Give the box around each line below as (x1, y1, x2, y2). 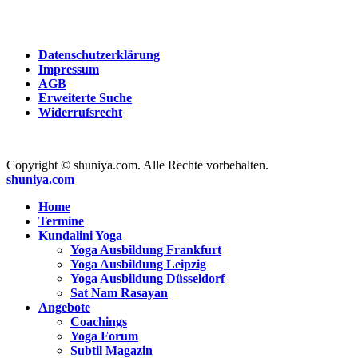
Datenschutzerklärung (38, 48, 160, 62)
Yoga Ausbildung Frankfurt (70, 243, 221, 257)
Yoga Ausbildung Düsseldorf (70, 272, 225, 285)
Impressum (38, 62, 99, 76)
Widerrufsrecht (38, 105, 122, 119)
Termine (38, 214, 84, 228)
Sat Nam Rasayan (70, 286, 168, 300)
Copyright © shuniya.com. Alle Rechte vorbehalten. (6, 158, 268, 172)
